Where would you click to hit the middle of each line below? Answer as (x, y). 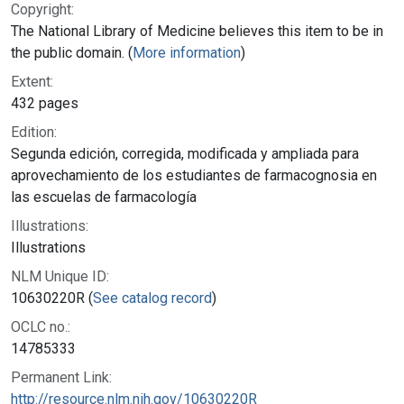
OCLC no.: (41, 326)
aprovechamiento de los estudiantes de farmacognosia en (194, 175)
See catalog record (152, 298)
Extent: (32, 81)
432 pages (45, 103)
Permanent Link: (61, 377)
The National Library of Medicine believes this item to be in (197, 31)
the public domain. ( (72, 52)
